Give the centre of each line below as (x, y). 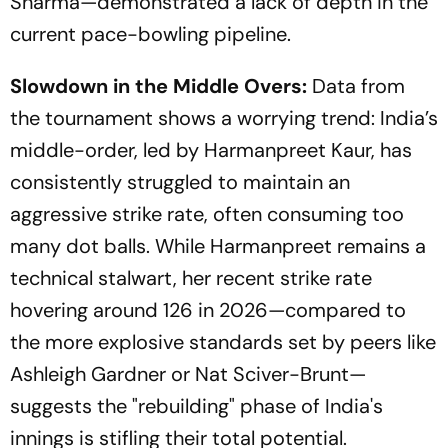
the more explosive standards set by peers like (223, 342)
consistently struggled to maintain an (180, 182)
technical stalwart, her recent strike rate (191, 278)
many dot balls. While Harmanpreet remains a (218, 246)
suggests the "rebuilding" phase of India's (196, 406)
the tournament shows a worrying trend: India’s (224, 118)
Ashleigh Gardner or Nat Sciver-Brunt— (188, 374)
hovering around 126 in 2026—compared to (208, 310)
